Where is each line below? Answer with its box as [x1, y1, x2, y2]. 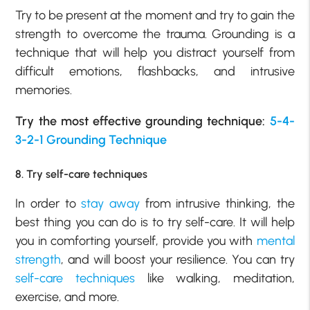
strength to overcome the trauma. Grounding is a [15, 26, 295, 42]
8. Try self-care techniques [15, 167, 148, 181]
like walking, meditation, [134, 270, 295, 286]
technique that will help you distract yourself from [15, 45, 295, 61]
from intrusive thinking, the [140, 195, 295, 211]
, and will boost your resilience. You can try [61, 251, 295, 267]
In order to [15, 195, 82, 211]
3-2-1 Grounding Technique [15, 132, 167, 148]
